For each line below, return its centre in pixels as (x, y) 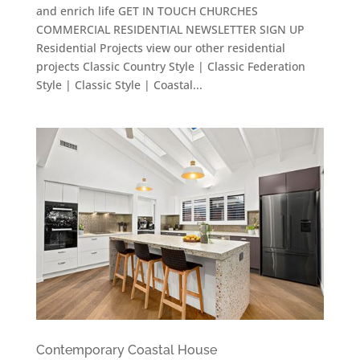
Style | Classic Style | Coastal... (119, 84)
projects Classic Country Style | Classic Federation (170, 66)
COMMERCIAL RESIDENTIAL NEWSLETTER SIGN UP (170, 29)
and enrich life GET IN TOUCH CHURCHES (147, 10)
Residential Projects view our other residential (160, 47)
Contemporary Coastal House (126, 350)
